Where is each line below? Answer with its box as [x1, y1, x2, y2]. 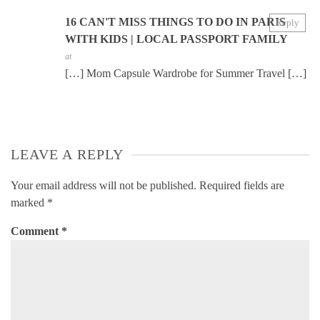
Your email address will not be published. [11, 179, 196, 192]
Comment [11, 225, 61, 238]
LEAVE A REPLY [11, 146, 124, 163]
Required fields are [199, 179, 284, 192]
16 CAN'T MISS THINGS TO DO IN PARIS [65, 16, 286, 29]
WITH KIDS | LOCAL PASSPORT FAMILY [65, 33, 288, 46]
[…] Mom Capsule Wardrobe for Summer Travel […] [65, 67, 306, 80]
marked [11, 196, 47, 209]
